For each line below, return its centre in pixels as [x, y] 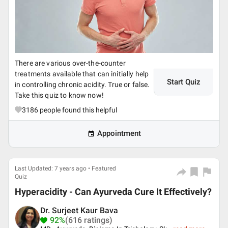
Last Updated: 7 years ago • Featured [65, 168]
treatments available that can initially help [82, 74]
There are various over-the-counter [70, 63]
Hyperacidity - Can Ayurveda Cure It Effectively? [113, 192]
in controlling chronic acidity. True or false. [82, 84]
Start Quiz [184, 82]
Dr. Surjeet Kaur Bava [79, 210]
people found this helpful [78, 110]
